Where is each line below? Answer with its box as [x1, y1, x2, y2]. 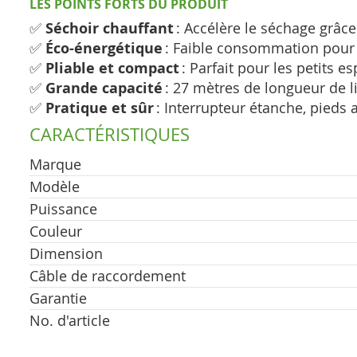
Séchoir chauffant [45, 18, 174, 38]
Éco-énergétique [45, 38, 163, 58]
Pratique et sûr [45, 98, 154, 118]
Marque [29, 155, 81, 174]
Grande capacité [45, 78, 163, 98]
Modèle [29, 177, 80, 196]
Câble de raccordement [29, 266, 186, 285]
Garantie [29, 288, 87, 308]
